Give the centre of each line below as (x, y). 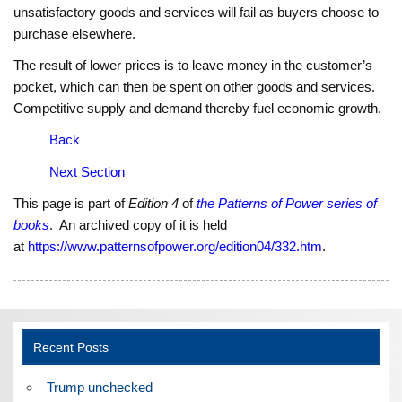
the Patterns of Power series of (287, 204)
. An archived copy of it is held (139, 225)
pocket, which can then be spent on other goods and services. (197, 87)
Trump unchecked (99, 387)
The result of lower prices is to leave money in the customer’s (193, 66)
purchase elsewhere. (75, 33)
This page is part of (71, 204)
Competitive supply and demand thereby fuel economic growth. (198, 109)
